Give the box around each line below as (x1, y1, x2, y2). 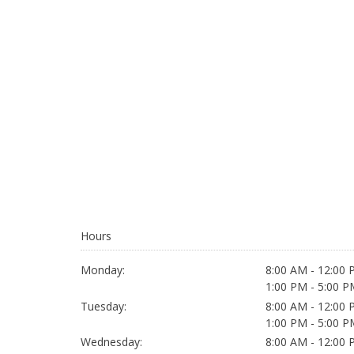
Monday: (81, 262, 125, 277)
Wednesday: (81, 334, 142, 349)
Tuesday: (81, 298, 126, 314)
